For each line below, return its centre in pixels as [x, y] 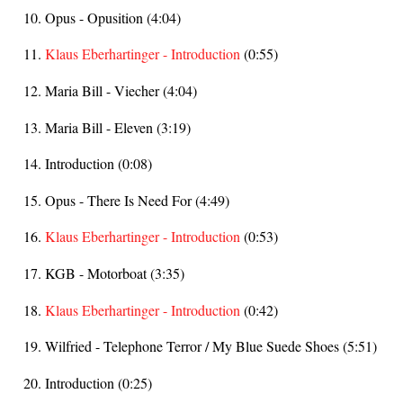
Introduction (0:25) [99, 383]
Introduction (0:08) [99, 164]
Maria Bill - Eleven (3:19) [118, 127]
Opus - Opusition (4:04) [113, 17]
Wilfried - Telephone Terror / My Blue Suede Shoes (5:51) [211, 346]
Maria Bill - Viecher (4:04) [121, 90]
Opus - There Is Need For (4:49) [137, 200]
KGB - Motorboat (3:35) [115, 273]
